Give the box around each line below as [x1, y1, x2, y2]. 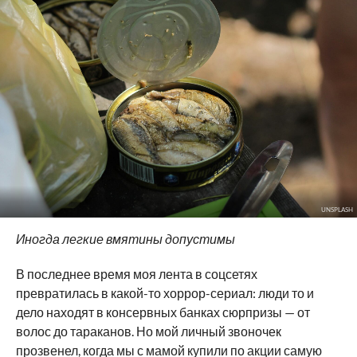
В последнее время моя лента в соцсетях [15, 265, 257, 281]
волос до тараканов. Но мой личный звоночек [15, 323, 281, 339]
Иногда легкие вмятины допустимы [15, 230, 237, 246]
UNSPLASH [320, 205, 353, 214]
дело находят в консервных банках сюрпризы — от [15, 304, 310, 320]
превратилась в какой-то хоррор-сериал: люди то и [15, 284, 314, 300]
